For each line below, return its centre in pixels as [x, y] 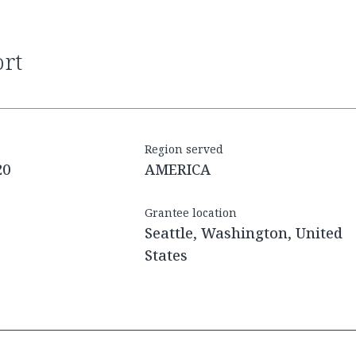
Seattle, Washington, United [244, 233]
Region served [184, 149]
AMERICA [178, 170]
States [166, 255]
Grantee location [191, 213]
